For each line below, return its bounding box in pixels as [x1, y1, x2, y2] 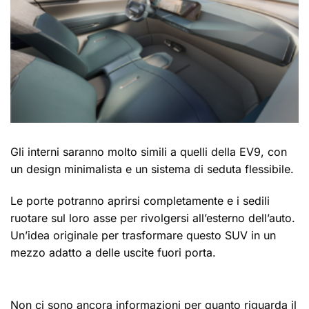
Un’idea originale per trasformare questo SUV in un [10, 228, 276, 242]
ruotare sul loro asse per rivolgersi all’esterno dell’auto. [10, 210, 295, 225]
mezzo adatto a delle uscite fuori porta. [10, 245, 216, 259]
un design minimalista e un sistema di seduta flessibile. [10, 162, 297, 176]
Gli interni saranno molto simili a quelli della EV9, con [10, 145, 287, 159]
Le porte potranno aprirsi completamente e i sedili [10, 193, 270, 208]
